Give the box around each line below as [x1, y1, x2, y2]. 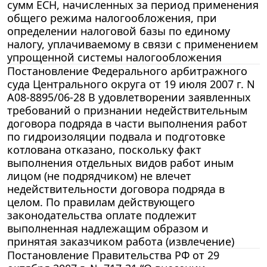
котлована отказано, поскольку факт [7, 142, 201, 157]
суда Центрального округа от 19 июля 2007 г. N [7, 76, 255, 91]
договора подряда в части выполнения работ [7, 116, 247, 131]
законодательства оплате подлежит [7, 207, 197, 222]
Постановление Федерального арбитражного [7, 63, 247, 78]
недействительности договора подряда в [7, 181, 225, 196]
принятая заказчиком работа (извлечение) [7, 234, 234, 249]
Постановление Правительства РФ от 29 [7, 247, 219, 262]
